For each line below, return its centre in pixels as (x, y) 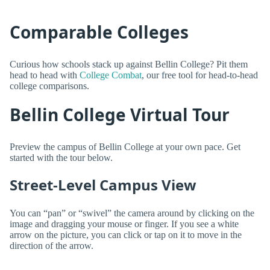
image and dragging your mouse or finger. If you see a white (124, 224)
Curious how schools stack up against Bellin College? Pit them (129, 64)
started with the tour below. (61, 157)
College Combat (111, 75)
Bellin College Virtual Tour (120, 115)
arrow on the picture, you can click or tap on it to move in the (126, 235)
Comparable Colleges (99, 32)
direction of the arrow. (52, 246)
